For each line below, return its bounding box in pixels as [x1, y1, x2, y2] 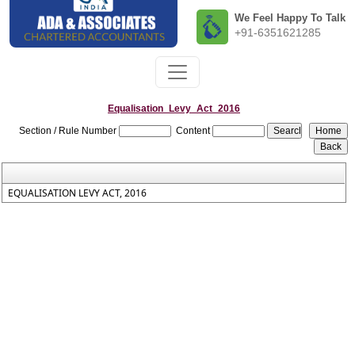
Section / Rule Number [19, 125, 117, 136]
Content [176, 125, 211, 136]
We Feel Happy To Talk [235, 12, 345, 24]
